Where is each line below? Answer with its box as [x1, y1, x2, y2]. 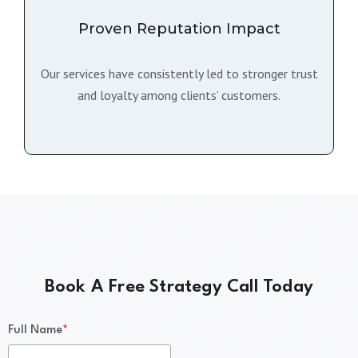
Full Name [8, 324, 62, 336]
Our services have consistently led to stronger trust [40, 66, 318, 82]
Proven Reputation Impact [78, 20, 280, 38]
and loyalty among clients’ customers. [78, 87, 280, 103]
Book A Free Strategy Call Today [44, 278, 314, 296]
